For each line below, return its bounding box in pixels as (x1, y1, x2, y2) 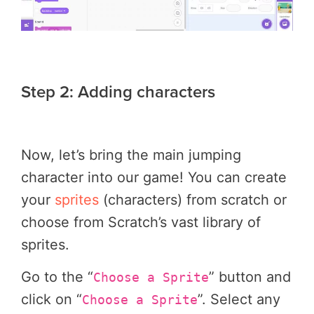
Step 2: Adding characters (21, 79, 215, 104)
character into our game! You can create (21, 169, 287, 186)
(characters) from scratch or (103, 191, 287, 209)
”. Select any (198, 290, 280, 308)
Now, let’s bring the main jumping (21, 146, 241, 164)
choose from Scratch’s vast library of (21, 214, 261, 231)
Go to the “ (21, 268, 93, 285)
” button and (209, 268, 291, 285)
